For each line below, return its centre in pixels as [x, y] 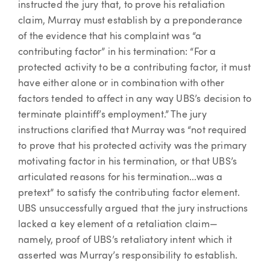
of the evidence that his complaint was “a [110, 36]
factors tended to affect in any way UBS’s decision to [135, 99]
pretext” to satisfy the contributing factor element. [129, 193]
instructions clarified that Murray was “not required [133, 130]
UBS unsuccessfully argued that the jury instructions [133, 209]
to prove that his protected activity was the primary [133, 146]
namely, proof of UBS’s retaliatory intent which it [125, 240]
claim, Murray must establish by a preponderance [130, 21]
